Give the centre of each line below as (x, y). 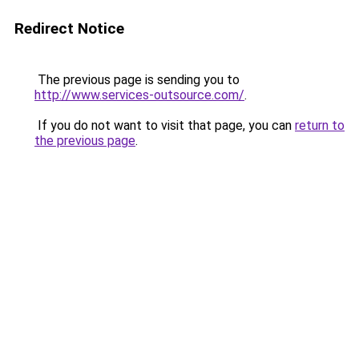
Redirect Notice (69, 28)
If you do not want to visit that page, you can (165, 125)
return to (320, 125)
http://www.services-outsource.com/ (139, 95)
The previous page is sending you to (137, 80)
